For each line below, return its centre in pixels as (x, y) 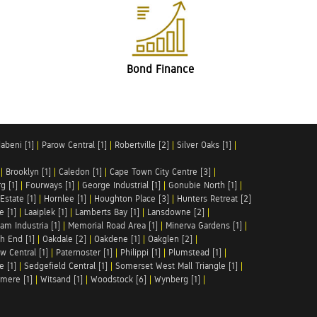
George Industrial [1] (121, 185)
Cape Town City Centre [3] (160, 172)
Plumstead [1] (195, 252)
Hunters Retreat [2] (214, 198)
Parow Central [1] (74, 145)
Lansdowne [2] (176, 212)
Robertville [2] (142, 145)
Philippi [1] (140, 252)
